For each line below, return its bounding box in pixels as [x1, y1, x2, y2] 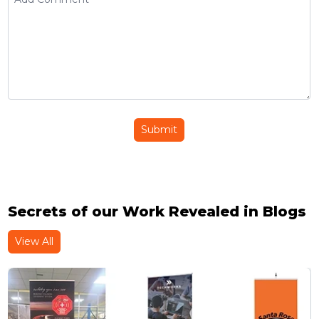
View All [15, 235, 54, 248]
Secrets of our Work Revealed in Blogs [8, 203, 307, 220]
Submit [141, 123, 178, 136]
